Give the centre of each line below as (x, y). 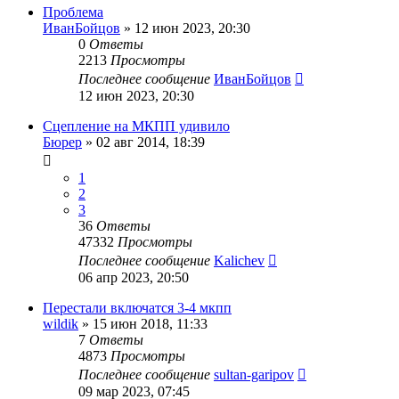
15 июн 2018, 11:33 (150, 323)
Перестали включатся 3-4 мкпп (137, 307)
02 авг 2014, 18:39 (151, 142)
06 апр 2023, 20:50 (134, 277)
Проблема (73, 12)
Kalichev (239, 260)
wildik (61, 323)
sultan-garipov (254, 374)
